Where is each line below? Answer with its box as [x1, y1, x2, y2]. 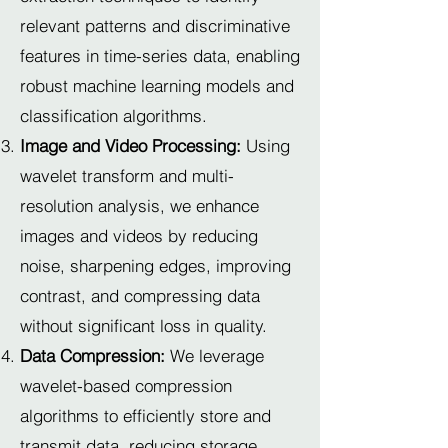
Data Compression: [20, 345, 165, 366]
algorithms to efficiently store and [20, 405, 271, 426]
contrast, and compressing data [20, 285, 260, 306]
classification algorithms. [20, 105, 207, 126]
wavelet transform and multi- [20, 165, 234, 186]
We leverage [165, 345, 264, 366]
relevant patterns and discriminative [20, 15, 290, 36]
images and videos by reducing [20, 225, 258, 246]
